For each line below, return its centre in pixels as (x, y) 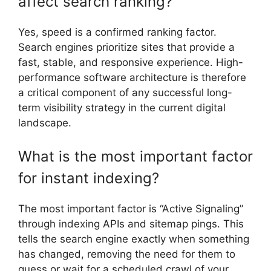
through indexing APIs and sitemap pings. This (131, 224)
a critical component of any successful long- (125, 92)
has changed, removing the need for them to (127, 254)
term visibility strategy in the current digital (122, 107)
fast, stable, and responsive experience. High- (131, 62)
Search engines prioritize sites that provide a (126, 47)
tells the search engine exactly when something (134, 239)
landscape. (45, 122)
